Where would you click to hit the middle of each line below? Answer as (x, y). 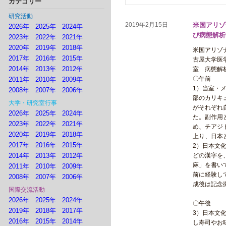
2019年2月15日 (147, 25)
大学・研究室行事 (33, 103)
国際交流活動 (27, 190)
